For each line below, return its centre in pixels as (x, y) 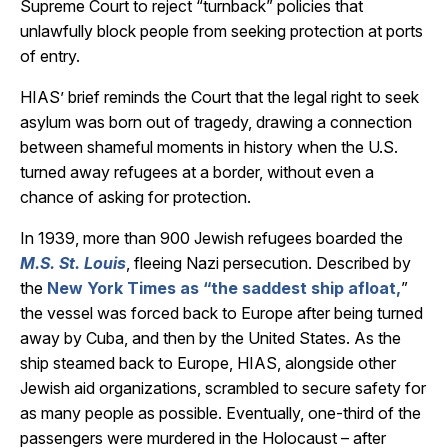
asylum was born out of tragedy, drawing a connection (216, 122)
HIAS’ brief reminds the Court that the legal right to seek (219, 97)
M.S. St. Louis (73, 263)
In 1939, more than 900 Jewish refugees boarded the (211, 238)
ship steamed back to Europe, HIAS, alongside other (208, 363)
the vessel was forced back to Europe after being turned (221, 313)
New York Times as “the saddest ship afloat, (224, 288)
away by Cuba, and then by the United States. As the (210, 338)
